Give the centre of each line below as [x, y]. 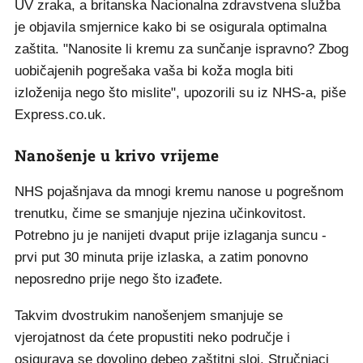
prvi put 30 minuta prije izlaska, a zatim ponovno [161, 257]
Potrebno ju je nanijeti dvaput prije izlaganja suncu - [171, 235]
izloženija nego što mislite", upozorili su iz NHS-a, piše [180, 93]
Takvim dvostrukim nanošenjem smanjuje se [149, 316]
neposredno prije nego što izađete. [119, 279]
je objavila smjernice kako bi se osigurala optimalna [171, 27]
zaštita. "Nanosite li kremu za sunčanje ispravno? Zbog [181, 49]
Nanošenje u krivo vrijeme [117, 155]
